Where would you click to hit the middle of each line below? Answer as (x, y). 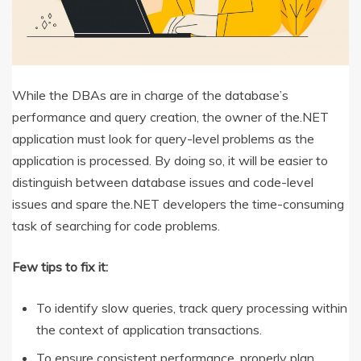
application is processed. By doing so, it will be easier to (170, 160)
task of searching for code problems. (116, 225)
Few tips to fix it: (60, 266)
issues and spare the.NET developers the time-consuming (178, 203)
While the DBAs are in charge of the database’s (150, 95)
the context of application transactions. (149, 329)
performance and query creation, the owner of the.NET (170, 116)
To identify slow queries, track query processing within (192, 307)
